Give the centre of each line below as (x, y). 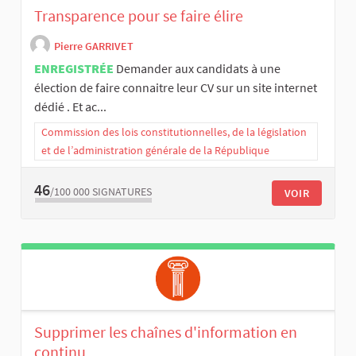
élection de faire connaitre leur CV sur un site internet (176, 88)
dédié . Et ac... (70, 107)
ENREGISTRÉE (74, 69)
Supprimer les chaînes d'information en (166, 332)
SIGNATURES (122, 191)
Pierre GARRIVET (94, 46)
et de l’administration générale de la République (155, 151)
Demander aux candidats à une (198, 69)
